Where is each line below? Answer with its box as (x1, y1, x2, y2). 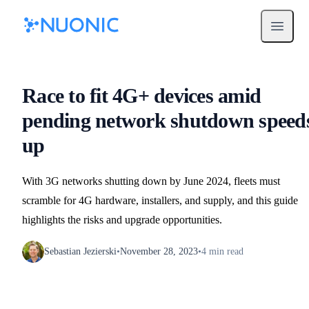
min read (206, 246, 243, 257)
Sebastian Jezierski (44, 246, 117, 257)
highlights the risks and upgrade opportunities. (22, 214, 222, 226)
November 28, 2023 (120, 246, 198, 257)
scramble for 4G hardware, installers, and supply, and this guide (22, 195, 298, 207)
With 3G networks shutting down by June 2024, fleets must (22, 175, 280, 188)
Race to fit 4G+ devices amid (22, 84, 261, 108)
